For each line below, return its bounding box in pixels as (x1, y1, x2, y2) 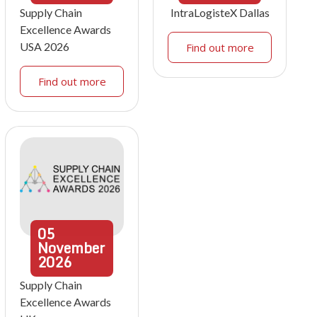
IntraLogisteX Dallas (170, 6, 270, 19)
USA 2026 (20, 40, 69, 53)
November (37, 236, 105, 260)
